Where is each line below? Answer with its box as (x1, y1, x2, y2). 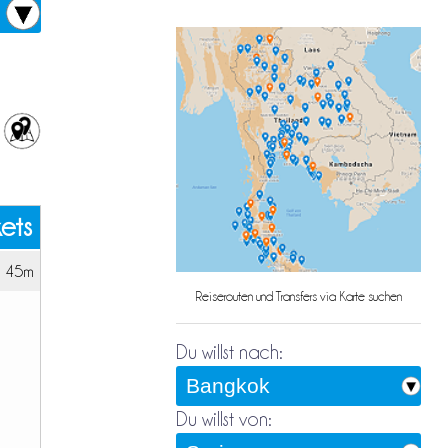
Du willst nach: (175, 342, 282, 363)
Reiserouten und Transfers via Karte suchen (195, 289, 403, 304)
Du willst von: (175, 409, 271, 430)
